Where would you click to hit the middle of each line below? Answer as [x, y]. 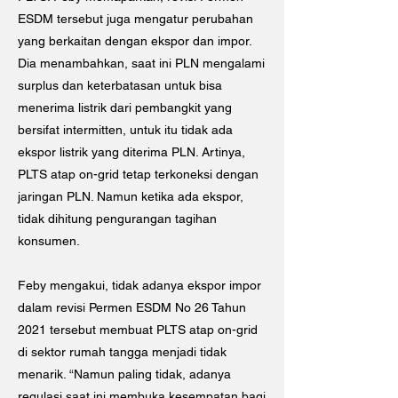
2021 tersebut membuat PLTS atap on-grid [138, 330]
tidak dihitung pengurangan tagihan [117, 219]
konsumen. [49, 241]
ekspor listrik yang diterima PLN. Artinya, [131, 152]
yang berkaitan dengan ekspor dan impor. [135, 41]
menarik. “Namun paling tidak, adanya [124, 374]
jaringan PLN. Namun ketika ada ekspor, [131, 196]
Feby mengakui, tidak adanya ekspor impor [139, 285]
